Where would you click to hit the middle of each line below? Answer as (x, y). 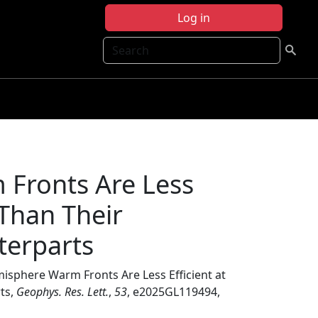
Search (121, 45)
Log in (194, 18)
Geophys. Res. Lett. (62, 292)
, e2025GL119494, (174, 292)
